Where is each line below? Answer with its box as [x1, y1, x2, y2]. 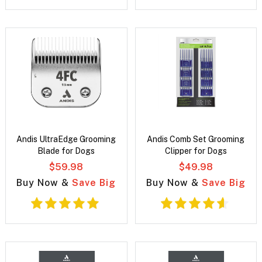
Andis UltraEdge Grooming [16, 135, 116, 144]
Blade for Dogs [37, 146, 95, 156]
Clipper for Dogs [164, 146, 227, 156]
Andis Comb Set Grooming [147, 135, 245, 144]
